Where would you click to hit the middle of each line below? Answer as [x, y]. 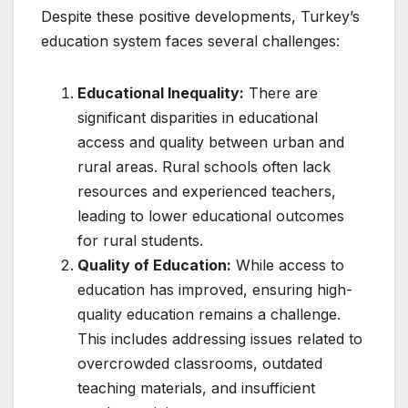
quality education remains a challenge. [209, 314]
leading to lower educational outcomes [211, 215]
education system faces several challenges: [190, 41]
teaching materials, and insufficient [196, 388]
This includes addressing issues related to [220, 338]
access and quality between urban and [211, 142]
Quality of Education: [154, 265]
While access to [288, 265]
